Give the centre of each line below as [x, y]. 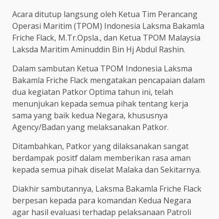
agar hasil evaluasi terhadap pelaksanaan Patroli [102, 212]
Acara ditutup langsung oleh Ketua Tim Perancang [105, 14]
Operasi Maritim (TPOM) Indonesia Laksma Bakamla [108, 26]
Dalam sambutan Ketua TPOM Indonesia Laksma [102, 69]
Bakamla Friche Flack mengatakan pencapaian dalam [109, 80]
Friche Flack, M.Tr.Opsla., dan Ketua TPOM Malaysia [106, 38]
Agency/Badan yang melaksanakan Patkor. [90, 127]
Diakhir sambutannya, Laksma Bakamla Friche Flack [107, 189]
